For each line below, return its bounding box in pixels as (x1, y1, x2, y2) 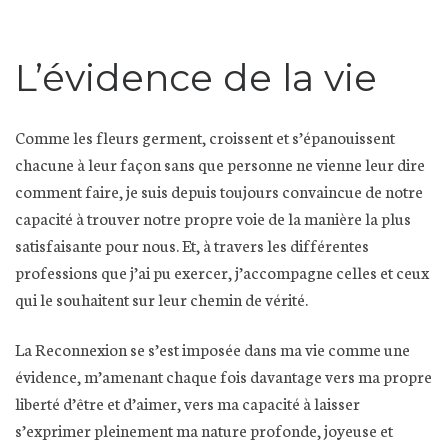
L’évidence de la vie (15, 54, 377, 100)
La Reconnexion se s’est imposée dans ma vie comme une (15, 336, 410, 360)
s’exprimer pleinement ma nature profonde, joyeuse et (15, 417, 393, 441)
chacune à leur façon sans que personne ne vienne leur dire (15, 152, 425, 176)
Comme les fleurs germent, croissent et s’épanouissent (15, 125, 395, 149)
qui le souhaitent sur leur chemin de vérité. (15, 287, 308, 311)
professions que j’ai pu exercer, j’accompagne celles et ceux (15, 260, 429, 284)
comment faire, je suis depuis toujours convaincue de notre (15, 179, 423, 203)
